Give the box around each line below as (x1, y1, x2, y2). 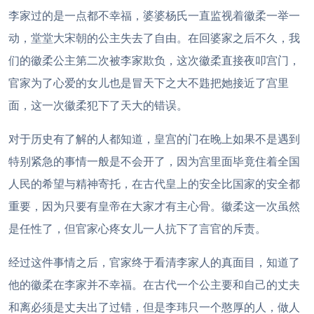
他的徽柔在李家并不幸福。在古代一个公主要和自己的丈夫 (8, 277, 300, 292)
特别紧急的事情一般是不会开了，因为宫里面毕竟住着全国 (8, 153, 300, 169)
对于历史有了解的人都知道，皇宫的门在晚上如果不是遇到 (8, 131, 300, 146)
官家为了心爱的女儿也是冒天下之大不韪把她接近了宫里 (8, 75, 289, 90)
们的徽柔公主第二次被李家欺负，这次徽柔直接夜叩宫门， (8, 53, 300, 68)
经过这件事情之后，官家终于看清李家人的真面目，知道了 (8, 254, 300, 270)
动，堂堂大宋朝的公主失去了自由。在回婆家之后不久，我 (8, 30, 300, 46)
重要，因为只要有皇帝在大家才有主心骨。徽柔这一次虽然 (8, 198, 300, 214)
